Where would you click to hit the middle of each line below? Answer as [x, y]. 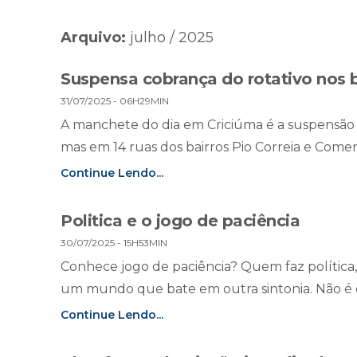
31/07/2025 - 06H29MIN [115, 101]
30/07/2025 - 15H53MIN [114, 243]
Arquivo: [93, 38]
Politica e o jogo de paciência [180, 221]
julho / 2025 [170, 38]
